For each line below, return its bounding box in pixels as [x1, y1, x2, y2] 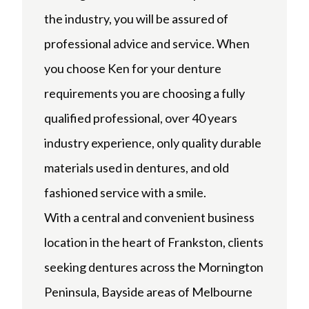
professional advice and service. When [44, 36, 250, 52]
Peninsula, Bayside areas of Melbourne [44, 284, 252, 300]
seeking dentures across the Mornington [44, 259, 263, 275]
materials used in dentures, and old [44, 160, 229, 176]
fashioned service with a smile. [44, 185, 206, 201]
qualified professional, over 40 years [44, 110, 237, 126]
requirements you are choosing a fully [44, 86, 245, 101]
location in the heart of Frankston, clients [44, 235, 263, 250]
